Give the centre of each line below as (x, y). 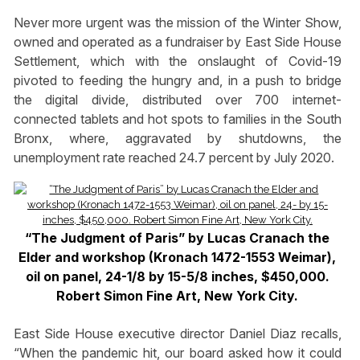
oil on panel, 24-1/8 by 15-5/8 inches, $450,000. (177, 277)
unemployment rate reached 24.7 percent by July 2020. (174, 157)
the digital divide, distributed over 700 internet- (178, 100)
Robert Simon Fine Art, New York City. (178, 296)
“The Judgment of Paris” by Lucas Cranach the (178, 238)
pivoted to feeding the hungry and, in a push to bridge (178, 80)
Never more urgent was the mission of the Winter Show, (178, 22)
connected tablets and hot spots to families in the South (178, 119)
